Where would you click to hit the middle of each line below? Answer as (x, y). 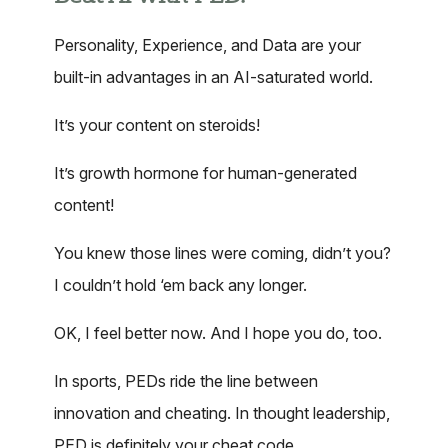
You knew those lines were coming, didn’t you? (222, 253)
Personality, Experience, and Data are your (207, 45)
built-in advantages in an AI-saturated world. (213, 77)
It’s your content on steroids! (157, 125)
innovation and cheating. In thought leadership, (222, 413)
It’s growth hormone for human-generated (205, 173)
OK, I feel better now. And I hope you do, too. (218, 333)
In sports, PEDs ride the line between (186, 381)
